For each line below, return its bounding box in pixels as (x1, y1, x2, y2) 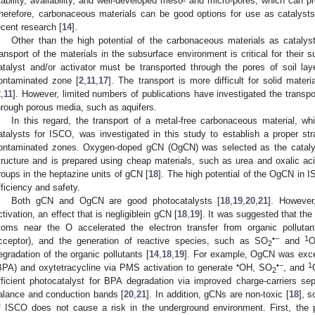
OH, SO (239, 262, 272, 273)
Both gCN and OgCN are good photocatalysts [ (11, 195, 221, 206)
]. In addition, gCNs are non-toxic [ (146, 288, 289, 300)
